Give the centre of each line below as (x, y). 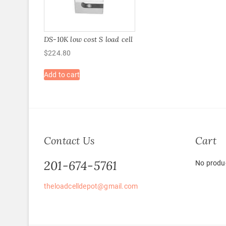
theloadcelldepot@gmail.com (91, 186)
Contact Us (69, 141)
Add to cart (62, 74)
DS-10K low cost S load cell (89, 39)
